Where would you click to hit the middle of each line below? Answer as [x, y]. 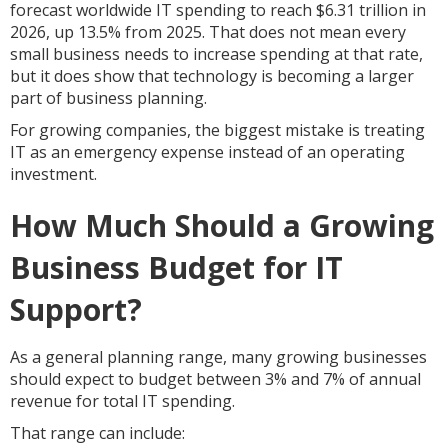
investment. [53, 174]
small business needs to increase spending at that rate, [216, 54]
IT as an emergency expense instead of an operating [207, 152]
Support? [76, 309]
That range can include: [97, 433]
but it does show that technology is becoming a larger [212, 76]
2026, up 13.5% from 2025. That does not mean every [208, 32]
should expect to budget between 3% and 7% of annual [215, 379]
